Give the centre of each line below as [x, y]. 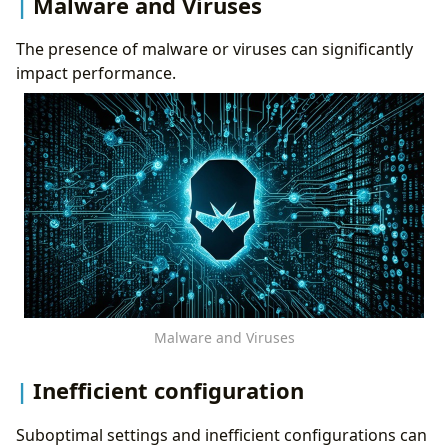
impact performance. [96, 73]
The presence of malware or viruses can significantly [214, 49]
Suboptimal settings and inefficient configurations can [221, 434]
